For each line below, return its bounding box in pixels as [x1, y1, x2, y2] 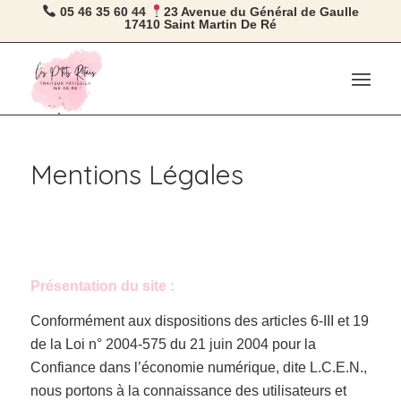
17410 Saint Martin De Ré [124, 16, 277, 31]
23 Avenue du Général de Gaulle [163, 4, 359, 19]
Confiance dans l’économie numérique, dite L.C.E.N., [30, 360, 367, 376]
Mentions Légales [30, 157, 243, 192]
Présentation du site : [30, 277, 175, 294]
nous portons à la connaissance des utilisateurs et [30, 383, 346, 399]
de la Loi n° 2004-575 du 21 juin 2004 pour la [30, 337, 316, 353]
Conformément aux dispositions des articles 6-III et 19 [30, 313, 369, 329]
